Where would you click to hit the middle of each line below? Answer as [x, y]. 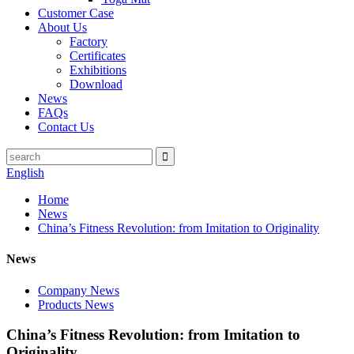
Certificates [98, 56]
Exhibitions [98, 70]
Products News [76, 304]
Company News [79, 290]
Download [96, 84]
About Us [62, 27]
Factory [88, 41]
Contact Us [66, 127]
